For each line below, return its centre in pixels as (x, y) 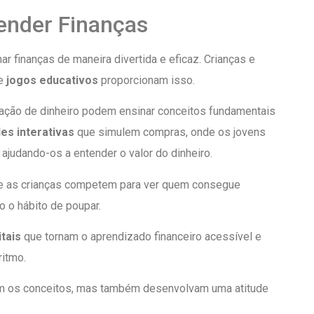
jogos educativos (52, 80)
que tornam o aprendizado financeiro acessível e (141, 237)
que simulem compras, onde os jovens (170, 132)
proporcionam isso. (146, 80)
